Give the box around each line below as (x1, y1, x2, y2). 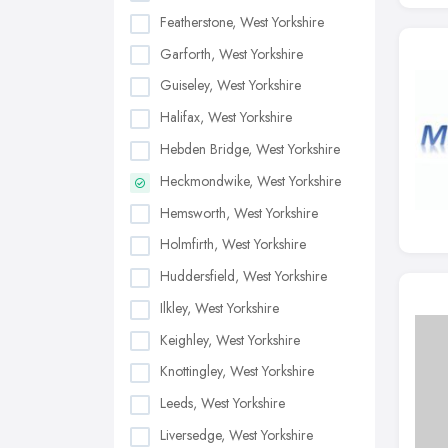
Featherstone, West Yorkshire (160, 11, 324, 32)
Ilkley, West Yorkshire (160, 297, 279, 318)
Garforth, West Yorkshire (160, 43, 303, 64)
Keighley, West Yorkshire (160, 329, 300, 350)
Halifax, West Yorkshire (160, 107, 292, 128)
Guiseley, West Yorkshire (160, 75, 301, 96)
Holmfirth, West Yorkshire (160, 234, 306, 255)
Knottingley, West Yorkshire (160, 361, 314, 382)
